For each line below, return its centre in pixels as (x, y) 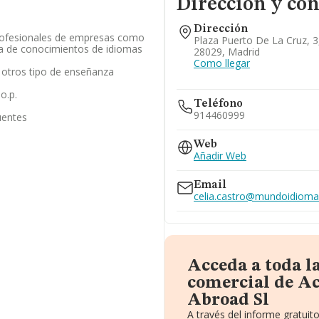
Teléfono (218, 104)
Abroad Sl (228, 300)
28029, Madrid (226, 52)
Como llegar (221, 63)
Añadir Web (220, 156)
